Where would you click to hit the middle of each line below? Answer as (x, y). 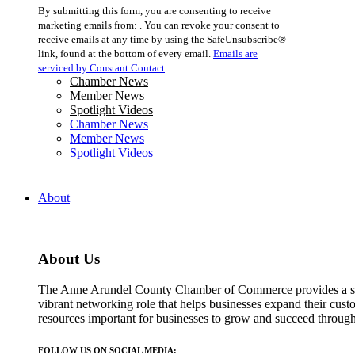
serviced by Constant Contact (101, 68)
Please (53, 44)
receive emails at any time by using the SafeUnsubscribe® (162, 40)
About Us (69, 259)
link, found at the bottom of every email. (126, 54)
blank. (53, 101)
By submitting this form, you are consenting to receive (155, 11)
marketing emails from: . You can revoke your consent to (159, 25)
